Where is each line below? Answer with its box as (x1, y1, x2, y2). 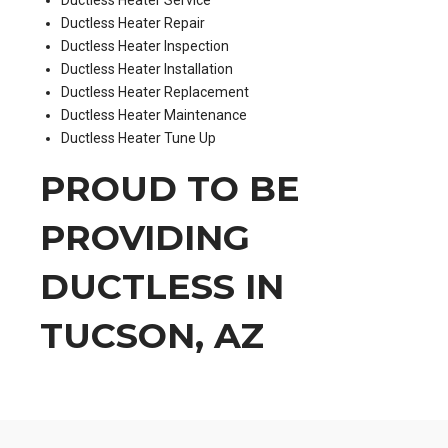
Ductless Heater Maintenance (61, 106, 247, 123)
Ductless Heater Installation (61, 60, 233, 77)
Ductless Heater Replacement (61, 83, 249, 100)
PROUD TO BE (40, 166, 300, 210)
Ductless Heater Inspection (61, 37, 229, 54)
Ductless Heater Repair (61, 14, 205, 31)
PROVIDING (40, 215, 250, 259)
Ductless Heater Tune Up (61, 129, 216, 146)
